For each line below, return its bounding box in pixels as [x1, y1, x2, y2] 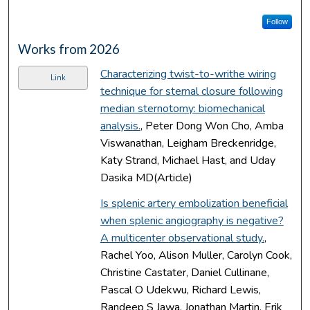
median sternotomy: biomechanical [100, 100, 265, 116]
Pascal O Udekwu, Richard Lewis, [100, 282, 261, 298]
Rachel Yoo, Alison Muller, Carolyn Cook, [100, 247, 292, 263]
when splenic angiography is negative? [100, 212, 284, 228]
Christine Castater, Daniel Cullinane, [100, 264, 269, 280]
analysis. [100, 118, 140, 134]
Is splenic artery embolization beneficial [100, 195, 288, 211]
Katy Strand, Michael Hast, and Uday [100, 152, 275, 168]
